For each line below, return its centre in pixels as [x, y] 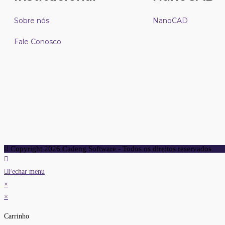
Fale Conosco [38, 42]
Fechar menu [26, 172]
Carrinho [17, 216]
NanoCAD [170, 21]
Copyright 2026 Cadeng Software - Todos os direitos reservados [110, 149]
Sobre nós [32, 21]
